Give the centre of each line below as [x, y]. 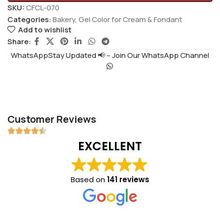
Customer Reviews [52, 119]
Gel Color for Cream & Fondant [130, 19]
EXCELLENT [110, 146]
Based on [89, 179]
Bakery [64, 19]
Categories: [29, 19]
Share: [19, 41]
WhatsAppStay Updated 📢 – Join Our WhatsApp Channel [110, 55]
